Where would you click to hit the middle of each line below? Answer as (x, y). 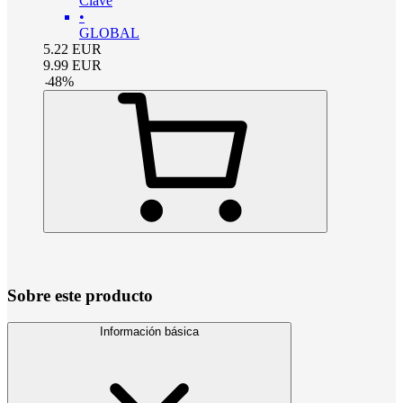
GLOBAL (109, 32)
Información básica (149, 332)
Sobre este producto (80, 295)
